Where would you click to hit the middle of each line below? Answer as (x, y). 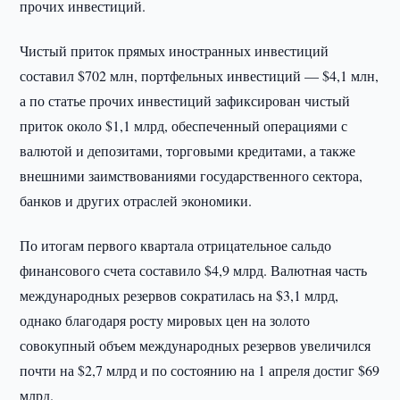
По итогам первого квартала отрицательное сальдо (176, 245)
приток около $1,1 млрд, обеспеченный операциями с (184, 125)
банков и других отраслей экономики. (136, 200)
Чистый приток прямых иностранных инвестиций (175, 50)
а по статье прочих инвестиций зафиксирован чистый (185, 100)
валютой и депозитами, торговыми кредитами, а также (188, 150)
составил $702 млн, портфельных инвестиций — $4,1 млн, (200, 75)
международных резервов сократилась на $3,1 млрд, (179, 295)
